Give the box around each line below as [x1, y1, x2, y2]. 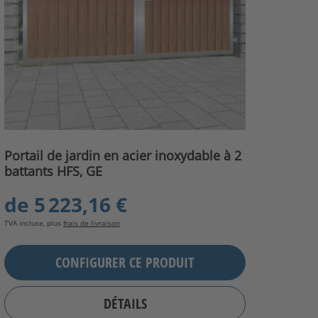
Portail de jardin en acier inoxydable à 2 [4, 146, 241, 164]
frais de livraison [63, 217, 120, 228]
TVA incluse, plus [4, 217, 63, 228]
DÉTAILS [103, 294, 147, 314]
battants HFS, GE [4, 162, 102, 180]
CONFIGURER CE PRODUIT [55, 253, 194, 273]
